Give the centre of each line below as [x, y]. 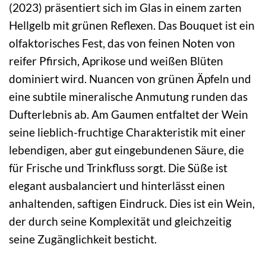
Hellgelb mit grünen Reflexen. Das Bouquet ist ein [132, 26]
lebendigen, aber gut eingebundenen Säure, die [126, 150]
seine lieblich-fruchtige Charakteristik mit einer [127, 132]
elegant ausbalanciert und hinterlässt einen [117, 186]
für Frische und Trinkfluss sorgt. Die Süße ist [118, 168]
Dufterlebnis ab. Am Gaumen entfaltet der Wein [129, 115]
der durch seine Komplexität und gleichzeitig [120, 221]
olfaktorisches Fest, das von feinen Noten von [122, 43]
